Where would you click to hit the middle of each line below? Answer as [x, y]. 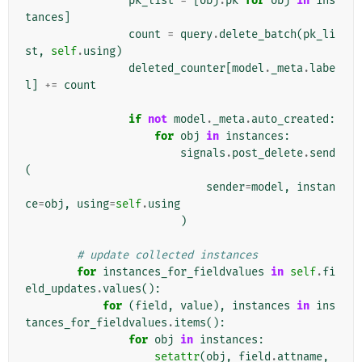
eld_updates [61, 289]
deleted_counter [177, 69]
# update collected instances [167, 255]
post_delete [267, 154]
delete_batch [258, 35]
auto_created [290, 120]
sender [225, 187]
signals [203, 154]
